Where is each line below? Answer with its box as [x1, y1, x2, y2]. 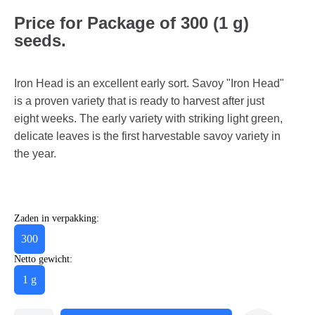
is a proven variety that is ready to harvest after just [14, 94, 264, 107]
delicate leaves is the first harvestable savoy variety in [14, 129, 281, 142]
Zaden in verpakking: [14, 212, 99, 224]
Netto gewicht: [14, 253, 72, 264]
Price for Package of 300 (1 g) [14, 13, 249, 32]
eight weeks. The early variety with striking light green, [14, 112, 283, 124]
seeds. [14, 30, 66, 50]
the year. [14, 147, 59, 160]
